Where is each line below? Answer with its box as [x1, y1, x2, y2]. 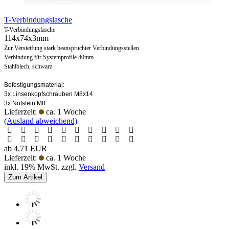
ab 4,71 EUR [4, 144, 47, 153]
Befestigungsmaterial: [4, 81, 64, 88]
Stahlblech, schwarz [4, 62, 52, 70]
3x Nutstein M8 [4, 99, 45, 107]
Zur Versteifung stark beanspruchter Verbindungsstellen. [4, 44, 141, 52]
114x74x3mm [4, 33, 49, 42]
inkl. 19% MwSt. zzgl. [4, 162, 79, 171]
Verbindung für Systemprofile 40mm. [4, 53, 95, 61]
